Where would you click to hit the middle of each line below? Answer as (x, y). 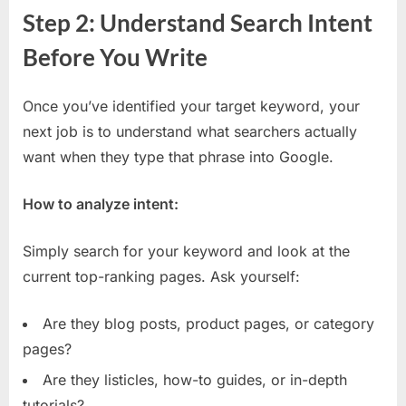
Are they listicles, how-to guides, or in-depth (195, 380)
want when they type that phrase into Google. (178, 156)
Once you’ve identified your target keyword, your (191, 106)
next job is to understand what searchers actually (190, 131)
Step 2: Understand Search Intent (198, 23)
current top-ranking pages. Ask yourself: (161, 276)
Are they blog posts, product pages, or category (208, 323)
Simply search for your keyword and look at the (186, 251)
